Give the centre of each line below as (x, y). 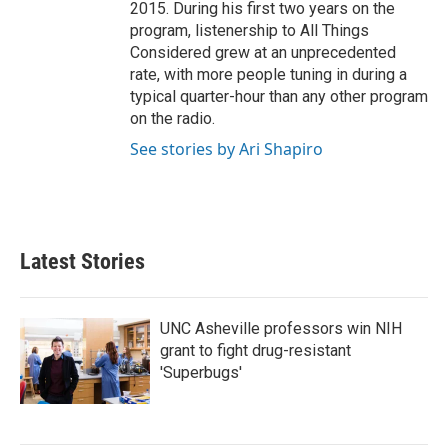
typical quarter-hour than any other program (279, 96)
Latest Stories (82, 261)
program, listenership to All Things (249, 30)
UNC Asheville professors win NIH (281, 328)
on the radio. (172, 118)
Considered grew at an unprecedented (263, 52)
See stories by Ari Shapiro (226, 149)
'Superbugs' (201, 372)
